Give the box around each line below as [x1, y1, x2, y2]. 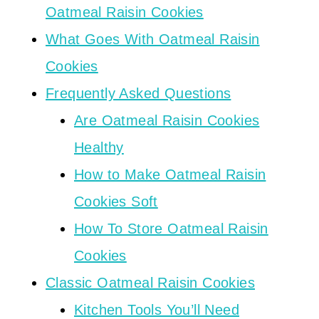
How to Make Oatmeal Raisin [74, 167, 266, 182]
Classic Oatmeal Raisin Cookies [46, 275, 255, 291]
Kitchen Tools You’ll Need [74, 302, 239, 318]
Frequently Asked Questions [46, 85, 231, 101]
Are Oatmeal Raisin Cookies [74, 113, 260, 128]
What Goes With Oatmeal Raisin [46, 31, 260, 47]
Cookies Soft [74, 194, 158, 209]
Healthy [74, 140, 124, 155]
